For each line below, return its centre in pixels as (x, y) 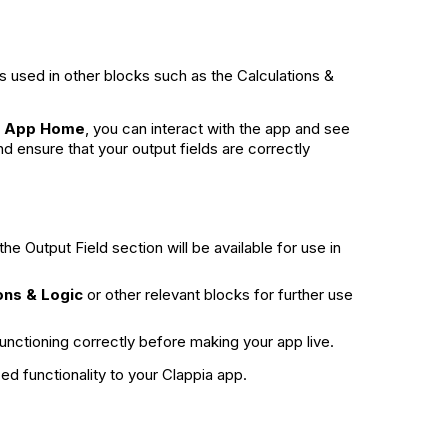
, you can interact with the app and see (217, 129)
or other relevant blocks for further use (218, 295)
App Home (44, 129)
